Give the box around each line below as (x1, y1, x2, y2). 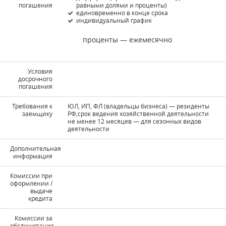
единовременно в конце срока (76, 9, 168, 17)
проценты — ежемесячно (83, 35, 173, 45)
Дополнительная (10, 144, 61, 152)
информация (13, 151, 53, 160)
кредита (28, 194, 53, 202)
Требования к (12, 101, 53, 110)
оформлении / (10, 179, 53, 187)
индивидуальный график (76, 16, 152, 25)
